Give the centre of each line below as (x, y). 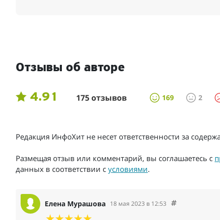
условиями (128, 169)
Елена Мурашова (75, 204)
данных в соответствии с (62, 169)
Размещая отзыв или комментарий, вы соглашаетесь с (115, 158)
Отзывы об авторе (70, 68)
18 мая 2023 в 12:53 (138, 204)
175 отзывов (101, 97)
